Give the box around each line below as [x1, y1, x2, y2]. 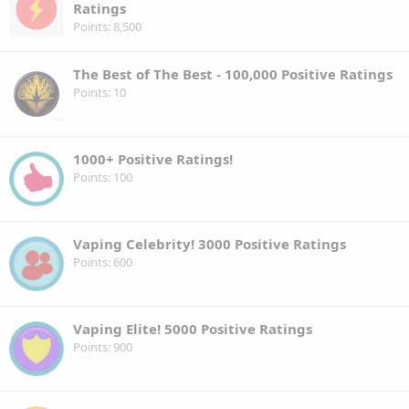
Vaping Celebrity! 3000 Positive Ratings [73, 234, 346, 253]
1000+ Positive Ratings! [73, 149, 233, 168]
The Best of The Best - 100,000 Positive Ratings [73, 64, 393, 83]
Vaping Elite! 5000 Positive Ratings [73, 319, 312, 338]
